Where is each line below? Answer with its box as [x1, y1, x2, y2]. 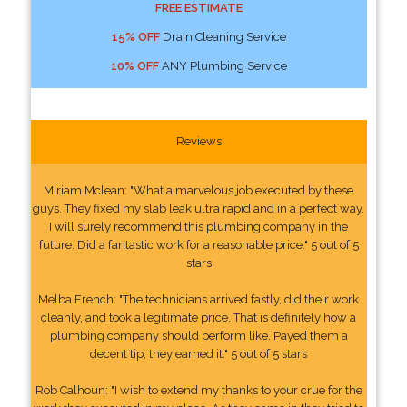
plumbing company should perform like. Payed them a [49, 328, 348, 342]
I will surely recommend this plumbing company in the [49, 219, 349, 233]
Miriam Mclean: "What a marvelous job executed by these [44, 183, 354, 197]
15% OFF [111, 29, 160, 44]
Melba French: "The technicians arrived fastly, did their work [38, 292, 360, 306]
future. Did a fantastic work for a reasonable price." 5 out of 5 [38, 237, 359, 252]
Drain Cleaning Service [159, 29, 286, 44]
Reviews [175, 134, 222, 148]
